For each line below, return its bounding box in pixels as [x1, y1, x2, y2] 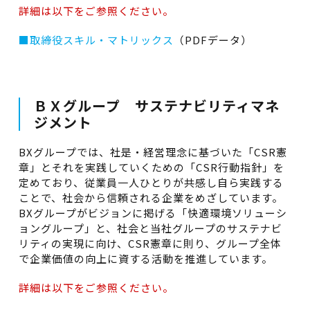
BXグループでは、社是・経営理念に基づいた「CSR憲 [18, 145, 287, 159]
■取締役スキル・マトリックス [18, 33, 174, 47]
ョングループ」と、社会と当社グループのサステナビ [18, 221, 282, 235]
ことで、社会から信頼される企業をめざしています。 [18, 190, 283, 205]
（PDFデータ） [173, 33, 252, 47]
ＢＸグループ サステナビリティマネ [33, 95, 280, 116]
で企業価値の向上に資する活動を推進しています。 [18, 251, 273, 266]
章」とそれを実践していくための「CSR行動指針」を [18, 160, 284, 174]
